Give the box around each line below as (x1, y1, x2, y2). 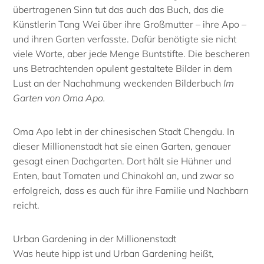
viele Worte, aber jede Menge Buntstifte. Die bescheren (13, 47, 250, 60)
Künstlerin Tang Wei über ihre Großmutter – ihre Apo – (13, 18, 247, 30)
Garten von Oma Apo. (13, 91, 106, 104)
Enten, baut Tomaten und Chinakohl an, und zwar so (13, 169, 235, 181)
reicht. (13, 199, 40, 211)
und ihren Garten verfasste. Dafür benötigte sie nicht (13, 32, 237, 45)
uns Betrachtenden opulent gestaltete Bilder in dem (13, 62, 233, 74)
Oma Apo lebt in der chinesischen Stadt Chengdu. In (13, 125, 235, 137)
